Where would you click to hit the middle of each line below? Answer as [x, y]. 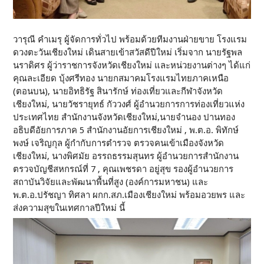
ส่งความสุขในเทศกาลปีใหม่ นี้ [69, 208]
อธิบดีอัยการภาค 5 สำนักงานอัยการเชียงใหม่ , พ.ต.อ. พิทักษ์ [126, 130]
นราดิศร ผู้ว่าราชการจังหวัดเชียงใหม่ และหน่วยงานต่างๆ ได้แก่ [132, 65]
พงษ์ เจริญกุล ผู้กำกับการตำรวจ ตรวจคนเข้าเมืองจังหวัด [119, 143]
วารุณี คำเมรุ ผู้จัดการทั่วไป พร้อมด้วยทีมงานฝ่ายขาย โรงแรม [130, 39]
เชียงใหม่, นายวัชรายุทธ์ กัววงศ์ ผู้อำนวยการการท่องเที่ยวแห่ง [129, 104]
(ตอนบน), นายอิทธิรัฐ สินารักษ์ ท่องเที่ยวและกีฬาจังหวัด [118, 91]
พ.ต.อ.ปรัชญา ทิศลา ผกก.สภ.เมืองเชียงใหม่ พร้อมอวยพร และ [129, 195]
